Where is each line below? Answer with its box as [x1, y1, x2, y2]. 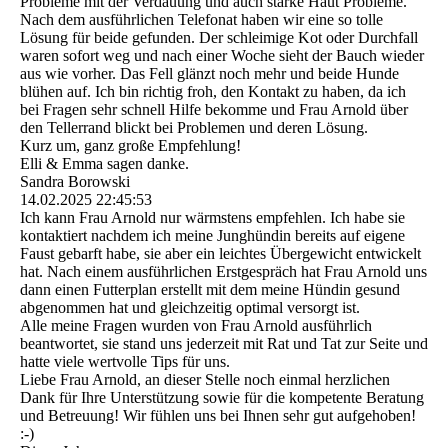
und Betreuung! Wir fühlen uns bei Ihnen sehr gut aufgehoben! [20, 407, 416, 425]
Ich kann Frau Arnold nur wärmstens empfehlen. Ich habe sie [20, 209, 405, 227]
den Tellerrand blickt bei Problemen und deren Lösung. [20, 119, 368, 137]
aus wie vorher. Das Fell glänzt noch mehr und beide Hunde [20, 65, 399, 83]
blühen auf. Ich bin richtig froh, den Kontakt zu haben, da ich [20, 83, 406, 101]
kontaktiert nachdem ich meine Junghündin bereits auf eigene [20, 227, 405, 245]
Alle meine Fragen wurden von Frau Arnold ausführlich [20, 317, 372, 335]
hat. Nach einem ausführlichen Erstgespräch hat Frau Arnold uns [20, 263, 427, 281]
